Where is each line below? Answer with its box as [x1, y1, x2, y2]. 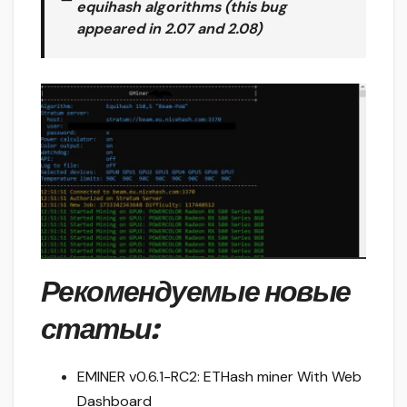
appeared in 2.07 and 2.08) [76, 18, 262, 38]
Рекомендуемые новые [41, 273, 351, 310]
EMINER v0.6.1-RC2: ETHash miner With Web [77, 366, 362, 386]
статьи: [41, 311, 157, 347]
